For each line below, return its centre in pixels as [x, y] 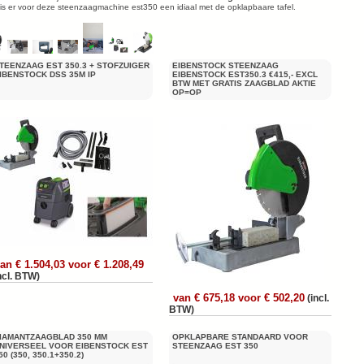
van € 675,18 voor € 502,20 [239, 298]
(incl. [318, 298]
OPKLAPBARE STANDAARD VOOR [240, 337]
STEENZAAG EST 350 [215, 346]
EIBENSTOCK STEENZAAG [225, 65]
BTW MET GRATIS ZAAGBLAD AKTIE [244, 83]
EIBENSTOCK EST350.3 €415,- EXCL [245, 74]
